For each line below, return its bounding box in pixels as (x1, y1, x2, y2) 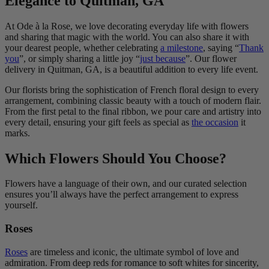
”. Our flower (186, 53, 237, 64)
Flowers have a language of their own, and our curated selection (5, 178, 247, 189)
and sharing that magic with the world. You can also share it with (5, 31, 249, 42)
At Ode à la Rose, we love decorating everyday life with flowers (5, 20, 249, 31)
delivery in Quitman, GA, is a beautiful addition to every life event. (5, 64, 258, 74)
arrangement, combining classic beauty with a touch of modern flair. (5, 95, 261, 106)
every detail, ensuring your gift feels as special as (5, 116, 192, 127)
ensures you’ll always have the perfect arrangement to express (5, 189, 238, 200)
